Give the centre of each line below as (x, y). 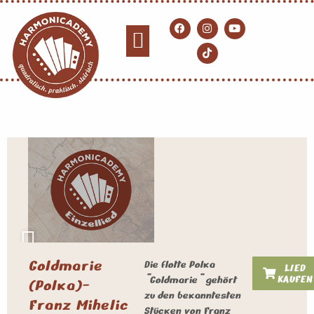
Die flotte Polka (179, 264)
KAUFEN (294, 279)
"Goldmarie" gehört (190, 280)
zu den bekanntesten (192, 295)
